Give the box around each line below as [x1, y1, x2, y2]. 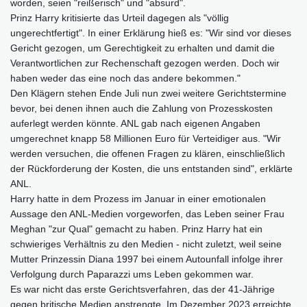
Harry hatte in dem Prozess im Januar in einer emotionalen [10, 193, 266, 204]
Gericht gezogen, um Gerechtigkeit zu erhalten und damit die [10, 42, 275, 53]
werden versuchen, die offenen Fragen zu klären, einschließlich [10, 147, 285, 159]
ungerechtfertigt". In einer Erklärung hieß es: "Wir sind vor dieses [10, 27, 291, 38]
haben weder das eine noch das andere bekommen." [10, 72, 241, 84]
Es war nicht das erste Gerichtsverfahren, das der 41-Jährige [10, 283, 275, 295]
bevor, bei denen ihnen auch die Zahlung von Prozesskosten [10, 102, 273, 114]
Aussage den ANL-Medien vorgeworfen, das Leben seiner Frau [10, 208, 284, 219]
